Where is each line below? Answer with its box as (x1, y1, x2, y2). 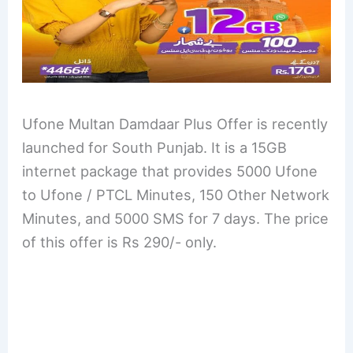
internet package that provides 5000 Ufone (22, 162, 318, 180)
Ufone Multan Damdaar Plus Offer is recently (22, 114, 329, 132)
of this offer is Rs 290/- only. (22, 232, 217, 251)
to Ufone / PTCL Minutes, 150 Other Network (22, 185, 330, 203)
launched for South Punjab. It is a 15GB (22, 138, 288, 156)
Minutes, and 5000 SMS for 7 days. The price (22, 209, 329, 227)
